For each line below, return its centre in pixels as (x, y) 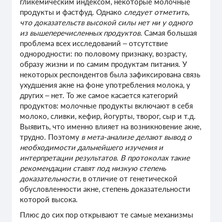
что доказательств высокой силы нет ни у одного (106, 23)
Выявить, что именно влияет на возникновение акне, (111, 127)
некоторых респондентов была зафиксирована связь (110, 75)
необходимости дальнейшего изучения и (91, 147)
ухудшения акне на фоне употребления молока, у (105, 85)
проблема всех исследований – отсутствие (94, 43)
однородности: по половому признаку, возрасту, (103, 54)
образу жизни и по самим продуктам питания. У (103, 64)
